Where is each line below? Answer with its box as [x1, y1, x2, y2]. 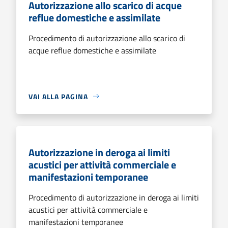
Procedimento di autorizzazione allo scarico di [28, 32, 185, 44]
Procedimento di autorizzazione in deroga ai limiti [28, 191, 199, 204]
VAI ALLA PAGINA [28, 91, 88, 102]
